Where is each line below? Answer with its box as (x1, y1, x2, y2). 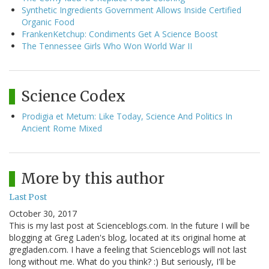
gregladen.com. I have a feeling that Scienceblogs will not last (9, 244, 247, 256)
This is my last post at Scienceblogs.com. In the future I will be (9, 220, 250, 232)
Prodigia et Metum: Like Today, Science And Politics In (22, 110, 232, 122)
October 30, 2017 (9, 208, 77, 220)
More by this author (21, 169, 165, 189)
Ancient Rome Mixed (22, 122, 102, 134)
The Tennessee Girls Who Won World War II (22, 40, 192, 52)
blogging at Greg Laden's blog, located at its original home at (9, 232, 246, 244)
